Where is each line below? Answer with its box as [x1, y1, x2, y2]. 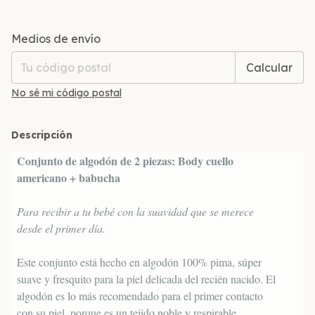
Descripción [11, 128, 72, 141]
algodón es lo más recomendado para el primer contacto [17, 288, 263, 303]
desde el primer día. [17, 220, 105, 236]
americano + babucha [17, 169, 120, 186]
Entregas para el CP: [11, 25, 107, 39]
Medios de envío [11, 31, 101, 46]
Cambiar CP [248, 25, 304, 39]
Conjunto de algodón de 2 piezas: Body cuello [17, 152, 233, 169]
